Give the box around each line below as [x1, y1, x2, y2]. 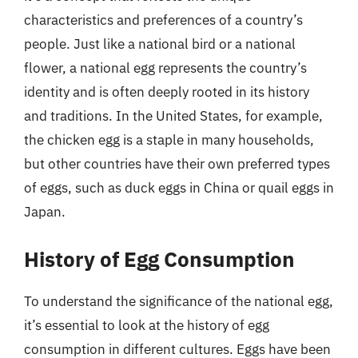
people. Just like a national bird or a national [24, 35, 296, 53]
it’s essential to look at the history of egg [24, 316, 269, 334]
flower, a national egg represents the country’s [24, 59, 307, 77]
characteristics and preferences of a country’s [24, 11, 303, 29]
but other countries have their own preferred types [24, 155, 330, 173]
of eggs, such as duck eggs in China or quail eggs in [24, 179, 334, 197]
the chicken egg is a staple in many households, [24, 131, 314, 149]
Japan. [24, 203, 66, 221]
